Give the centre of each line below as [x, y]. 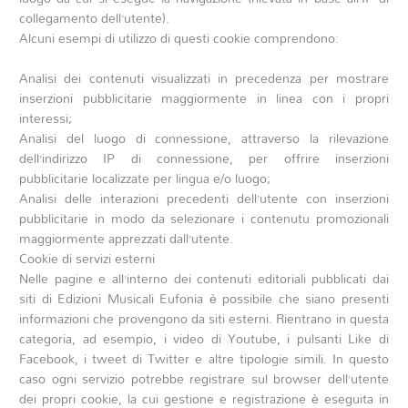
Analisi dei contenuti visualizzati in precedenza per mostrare [204, 77]
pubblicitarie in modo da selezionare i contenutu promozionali [204, 218]
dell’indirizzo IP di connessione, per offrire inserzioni [204, 158]
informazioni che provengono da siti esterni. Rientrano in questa [204, 318]
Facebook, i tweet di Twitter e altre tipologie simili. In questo [204, 358]
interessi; [46, 117]
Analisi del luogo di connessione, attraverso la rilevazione [204, 138]
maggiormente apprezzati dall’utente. [127, 238]
